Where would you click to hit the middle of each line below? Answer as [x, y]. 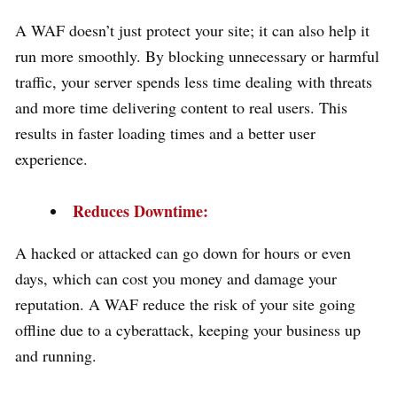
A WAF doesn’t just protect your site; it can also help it [192, 31]
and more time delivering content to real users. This [181, 108]
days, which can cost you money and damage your [176, 279]
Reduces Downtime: [140, 211]
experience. [51, 159]
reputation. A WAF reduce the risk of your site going [185, 304]
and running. [56, 356]
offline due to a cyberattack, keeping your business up [188, 330]
